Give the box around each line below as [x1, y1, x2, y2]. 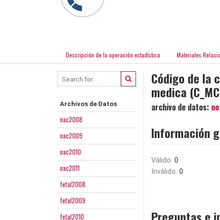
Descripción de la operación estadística [66, 51, 160, 59]
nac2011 [60, 163, 80, 173]
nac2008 [60, 114, 82, 125]
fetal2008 [60, 179, 85, 190]
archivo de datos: [151, 101, 211, 113]
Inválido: [151, 167, 179, 176]
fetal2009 [60, 195, 85, 206]
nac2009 [60, 131, 82, 141]
